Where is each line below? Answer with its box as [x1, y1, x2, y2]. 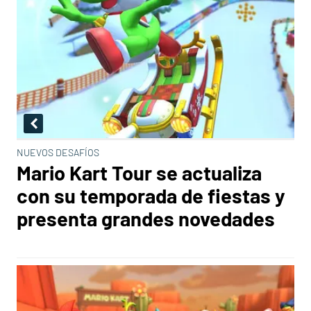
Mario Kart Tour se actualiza [17, 160, 262, 185]
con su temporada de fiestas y [17, 183, 285, 208]
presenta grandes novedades [17, 206, 275, 230]
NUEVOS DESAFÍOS [17, 146, 99, 158]
